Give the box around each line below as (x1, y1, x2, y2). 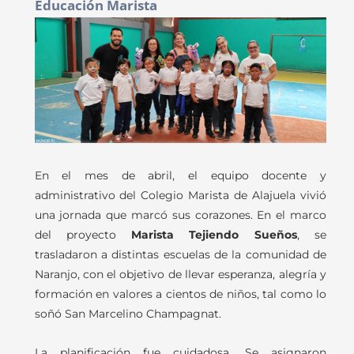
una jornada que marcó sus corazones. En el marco (34, 209, 327, 222)
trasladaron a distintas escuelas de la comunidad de (34, 248, 327, 262)
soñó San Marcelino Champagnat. (34, 307, 221, 321)
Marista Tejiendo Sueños (131, 228, 297, 242)
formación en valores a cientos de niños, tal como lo (34, 288, 327, 301)
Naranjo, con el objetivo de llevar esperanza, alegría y (34, 268, 327, 281)
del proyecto (34, 228, 132, 242)
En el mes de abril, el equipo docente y (34, 169, 327, 183)
